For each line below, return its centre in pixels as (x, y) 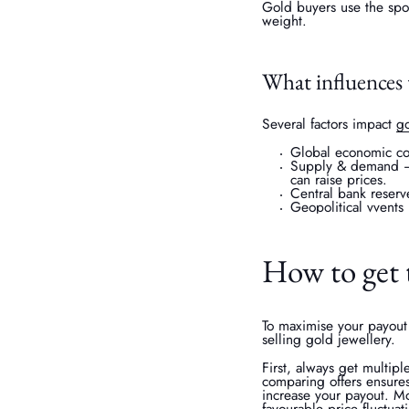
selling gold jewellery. (329, 340)
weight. (285, 21)
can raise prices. (339, 179)
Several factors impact (330, 123)
